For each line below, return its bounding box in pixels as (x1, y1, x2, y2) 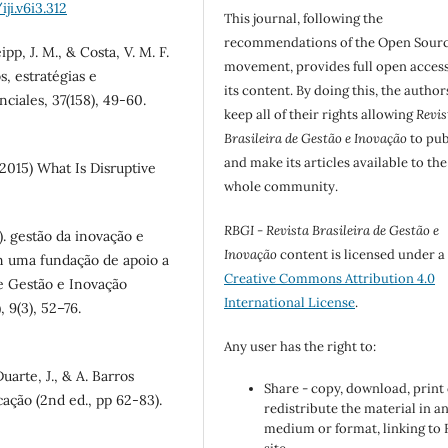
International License (224, 294, 356, 312)
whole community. (224, 178, 339, 196)
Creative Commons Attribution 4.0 (224, 270, 436, 288)
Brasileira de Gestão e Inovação (224, 130, 408, 148)
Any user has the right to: (224, 338, 377, 356)
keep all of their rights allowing (224, 106, 417, 124)
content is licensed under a (277, 246, 446, 264)
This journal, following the (224, 10, 384, 28)
